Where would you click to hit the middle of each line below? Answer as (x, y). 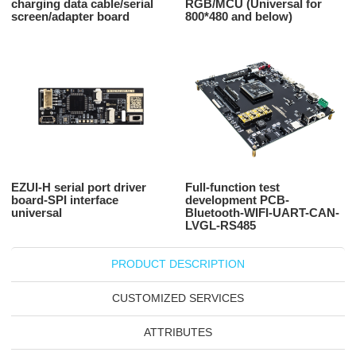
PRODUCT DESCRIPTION (178, 265)
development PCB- (238, 200)
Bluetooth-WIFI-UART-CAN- (263, 213)
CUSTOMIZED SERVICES (178, 299)
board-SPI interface (64, 200)
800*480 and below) (239, 16)
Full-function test (233, 187)
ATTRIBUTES (178, 333)
